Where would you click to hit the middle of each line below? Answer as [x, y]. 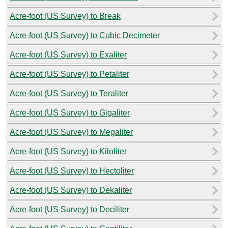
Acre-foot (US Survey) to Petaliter [69, 74]
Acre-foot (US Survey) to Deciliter [69, 209]
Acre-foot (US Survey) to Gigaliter [70, 112]
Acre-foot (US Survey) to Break [65, 16]
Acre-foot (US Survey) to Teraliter [69, 93]
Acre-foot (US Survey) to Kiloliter [68, 151]
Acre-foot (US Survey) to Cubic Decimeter [85, 35]
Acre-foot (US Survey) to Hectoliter [72, 170]
